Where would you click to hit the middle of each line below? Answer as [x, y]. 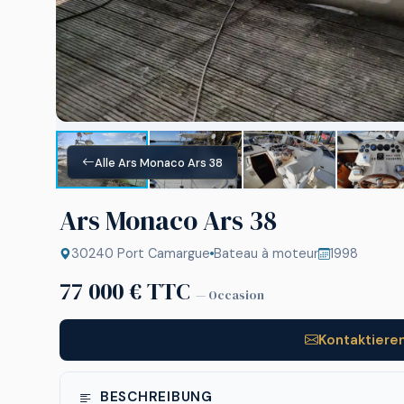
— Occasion [230, 295]
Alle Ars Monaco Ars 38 [159, 162]
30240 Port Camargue [141, 253]
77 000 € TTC [128, 291]
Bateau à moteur [266, 253]
